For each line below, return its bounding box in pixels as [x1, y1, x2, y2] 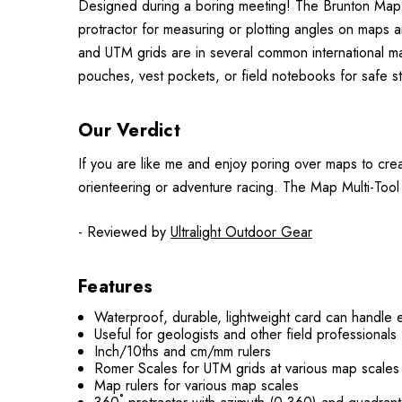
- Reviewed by [78, 222, 170, 242]
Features [78, 274, 153, 300]
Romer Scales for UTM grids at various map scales [94, 358, 400, 379]
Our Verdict [78, 118, 180, 144]
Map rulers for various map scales [94, 375, 300, 396]
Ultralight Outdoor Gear [170, 222, 312, 242]
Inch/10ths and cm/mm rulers [94, 341, 272, 362]
